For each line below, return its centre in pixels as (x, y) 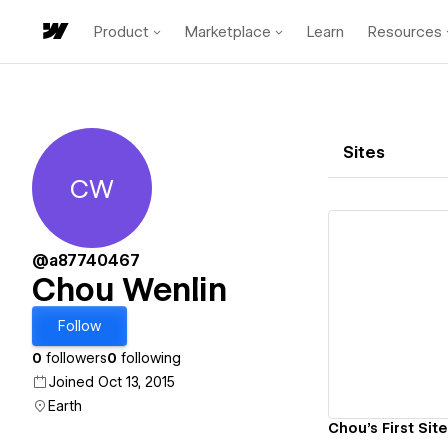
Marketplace (228, 31)
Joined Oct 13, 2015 (111, 382)
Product (121, 31)
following (149, 358)
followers (74, 358)
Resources (405, 31)
